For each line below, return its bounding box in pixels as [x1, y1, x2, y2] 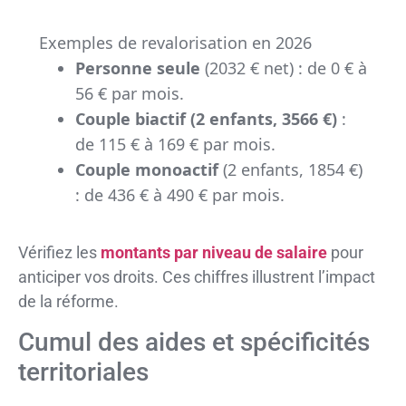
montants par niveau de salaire [101, 243, 327, 263]
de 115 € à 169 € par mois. [74, 133, 275, 156]
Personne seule [74, 57, 200, 80]
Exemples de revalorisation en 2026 [38, 32, 312, 54]
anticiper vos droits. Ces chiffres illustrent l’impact [18, 267, 375, 287]
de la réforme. [18, 292, 119, 312]
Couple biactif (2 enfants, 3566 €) [74, 108, 337, 130]
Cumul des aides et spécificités [18, 326, 370, 357]
